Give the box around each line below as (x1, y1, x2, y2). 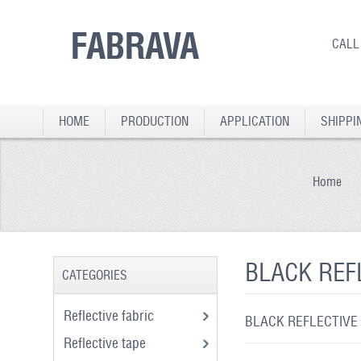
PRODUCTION (120, 114, 189, 129)
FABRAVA (71, 24, 200, 66)
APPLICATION (219, 114, 289, 129)
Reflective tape (64, 334, 150, 351)
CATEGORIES (62, 268, 128, 283)
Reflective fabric (64, 307, 158, 324)
